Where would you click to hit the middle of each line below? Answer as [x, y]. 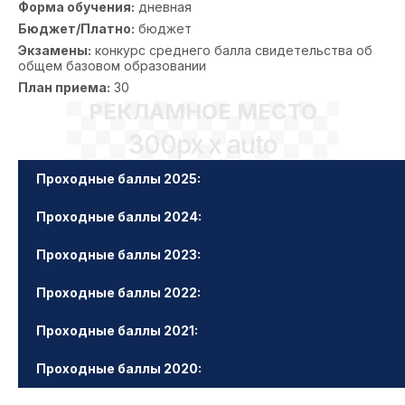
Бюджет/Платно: [76, 28]
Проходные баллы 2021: [117, 330]
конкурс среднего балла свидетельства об [232, 50]
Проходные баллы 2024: [119, 217]
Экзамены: [55, 50]
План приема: [64, 87]
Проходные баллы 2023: [118, 254]
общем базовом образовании [112, 66]
